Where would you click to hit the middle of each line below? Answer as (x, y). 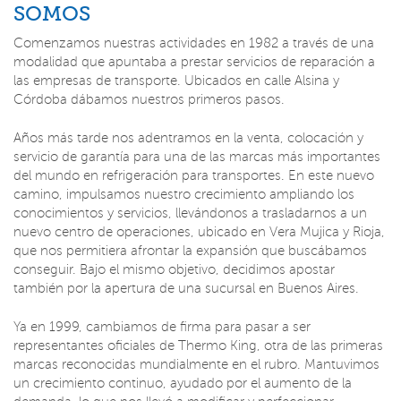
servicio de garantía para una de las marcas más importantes (197, 157)
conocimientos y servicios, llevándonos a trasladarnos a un (190, 213)
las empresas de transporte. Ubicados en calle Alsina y (176, 81)
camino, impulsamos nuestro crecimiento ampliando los (184, 194)
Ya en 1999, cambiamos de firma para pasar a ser (162, 327)
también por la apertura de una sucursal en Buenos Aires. (186, 288)
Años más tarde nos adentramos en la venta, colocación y (188, 138)
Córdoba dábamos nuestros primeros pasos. (149, 99)
